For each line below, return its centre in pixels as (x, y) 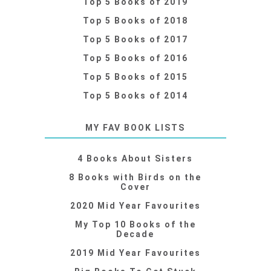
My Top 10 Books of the (135, 224)
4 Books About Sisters (135, 158)
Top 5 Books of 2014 (135, 95)
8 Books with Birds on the (135, 177)
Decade (135, 234)
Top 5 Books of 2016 (135, 58)
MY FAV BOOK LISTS (135, 127)
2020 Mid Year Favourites (135, 205)
